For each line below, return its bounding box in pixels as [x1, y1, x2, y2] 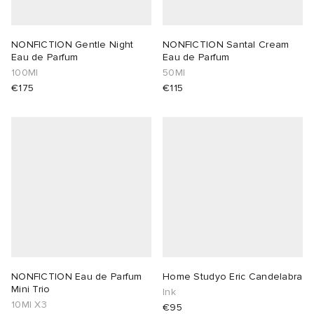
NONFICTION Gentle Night [11, 39, 134, 51]
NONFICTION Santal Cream [163, 39, 289, 51]
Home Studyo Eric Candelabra [163, 271, 303, 283]
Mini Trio [11, 283, 50, 296]
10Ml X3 [11, 299, 47, 311]
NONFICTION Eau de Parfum [11, 271, 142, 283]
